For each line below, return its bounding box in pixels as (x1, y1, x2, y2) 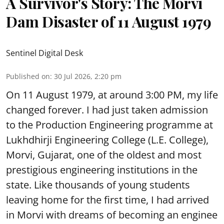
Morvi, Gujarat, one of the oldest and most (6, 147, 201, 161)
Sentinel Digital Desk (6, 47, 83, 58)
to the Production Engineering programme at (6, 117, 213, 131)
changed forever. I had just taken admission (6, 102, 208, 116)
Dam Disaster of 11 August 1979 (6, 11, 211, 31)
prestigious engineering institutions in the (6, 162, 197, 176)
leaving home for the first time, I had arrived (6, 192, 209, 206)
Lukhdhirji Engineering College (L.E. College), (6, 132, 208, 146)
